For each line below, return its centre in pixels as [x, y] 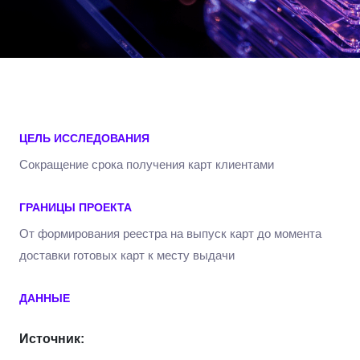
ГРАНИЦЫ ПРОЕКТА [76, 207]
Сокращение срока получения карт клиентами [147, 164]
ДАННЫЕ [45, 298]
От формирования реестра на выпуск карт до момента [170, 233]
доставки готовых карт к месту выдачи [127, 255]
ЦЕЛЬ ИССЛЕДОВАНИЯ [84, 138]
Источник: [52, 339]
